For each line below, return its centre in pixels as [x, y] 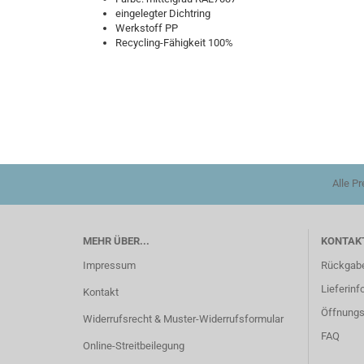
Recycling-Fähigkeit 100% [174, 43]
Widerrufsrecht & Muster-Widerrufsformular [183, 319]
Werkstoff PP [147, 28]
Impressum [109, 265]
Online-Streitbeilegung [134, 346]
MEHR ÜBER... [116, 241]
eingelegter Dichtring [163, 13]
